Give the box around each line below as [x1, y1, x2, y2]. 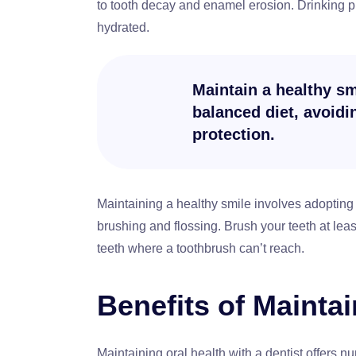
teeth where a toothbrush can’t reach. [97, 241, 304, 255]
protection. [192, 125, 275, 143]
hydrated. [97, 20, 149, 34]
